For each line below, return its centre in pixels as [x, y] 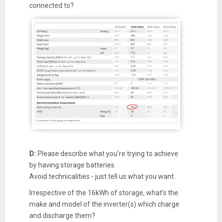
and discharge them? [62, 216]
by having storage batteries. [72, 165]
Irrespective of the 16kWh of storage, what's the [104, 193]
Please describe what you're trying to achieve [107, 154]
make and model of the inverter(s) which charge [104, 204]
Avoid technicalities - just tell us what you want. [102, 177]
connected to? [51, 5]
